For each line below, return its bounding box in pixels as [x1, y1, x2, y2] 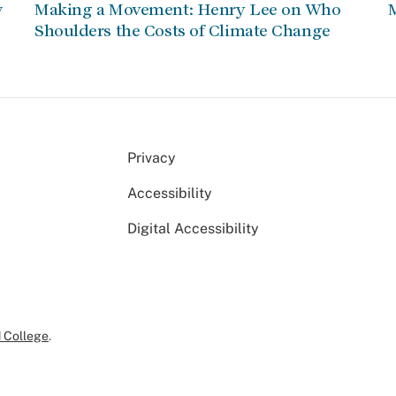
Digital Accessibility [127, 220, 259, 237]
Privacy [127, 149, 176, 166]
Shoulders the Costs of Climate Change [34, 21, 331, 40]
